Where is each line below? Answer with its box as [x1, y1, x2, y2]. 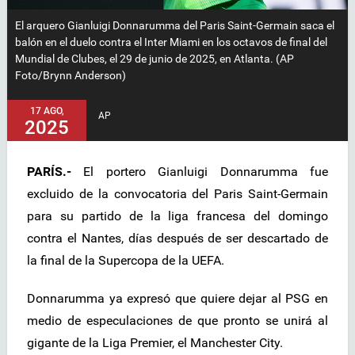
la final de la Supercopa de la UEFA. [27, 253, 224, 269]
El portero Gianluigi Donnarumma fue [71, 164, 328, 180]
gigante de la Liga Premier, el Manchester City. [27, 335, 283, 351]
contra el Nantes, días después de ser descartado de [27, 231, 328, 246]
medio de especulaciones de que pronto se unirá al [27, 313, 328, 329]
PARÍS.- [27, 164, 71, 180]
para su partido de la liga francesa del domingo [27, 208, 328, 224]
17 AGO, [29, 105, 64, 117]
